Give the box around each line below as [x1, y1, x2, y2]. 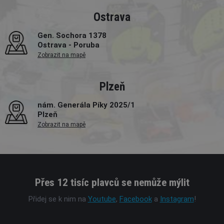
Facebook [119, 194, 152, 203]
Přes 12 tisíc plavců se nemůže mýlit [34, 176, 189, 189]
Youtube [87, 194, 116, 203]
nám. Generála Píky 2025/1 [37, 100, 135, 110]
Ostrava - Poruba [37, 40, 99, 49]
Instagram [159, 194, 194, 203]
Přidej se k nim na [28, 194, 88, 203]
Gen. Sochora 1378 [37, 31, 106, 40]
